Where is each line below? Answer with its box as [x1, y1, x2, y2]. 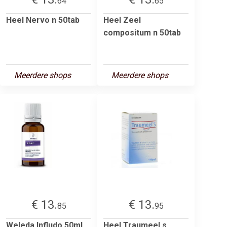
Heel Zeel [103, 15, 141, 25]
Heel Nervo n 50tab [6, 15, 80, 25]
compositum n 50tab [103, 27, 181, 37]
